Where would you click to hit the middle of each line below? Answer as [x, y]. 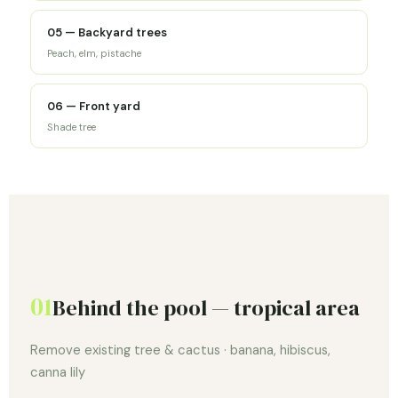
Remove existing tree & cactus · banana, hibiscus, [180, 350]
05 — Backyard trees [107, 33]
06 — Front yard [94, 107]
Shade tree [72, 127]
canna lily [58, 373]
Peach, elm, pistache [94, 54]
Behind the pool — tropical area [206, 308]
